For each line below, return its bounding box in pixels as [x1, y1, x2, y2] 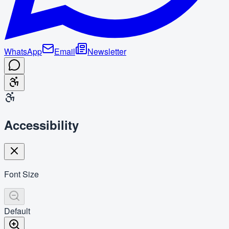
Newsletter [87, 45, 126, 57]
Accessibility [4, 116, 79, 133]
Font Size [4, 168, 39, 180]
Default [4, 205, 30, 217]
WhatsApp [4, 45, 42, 57]
